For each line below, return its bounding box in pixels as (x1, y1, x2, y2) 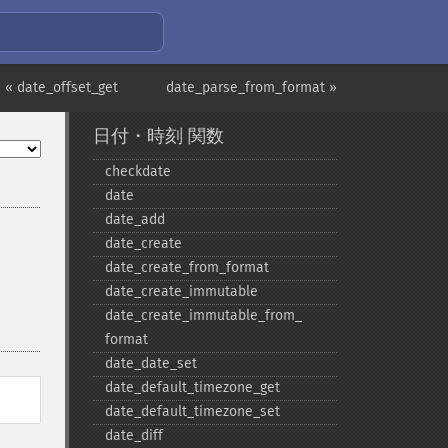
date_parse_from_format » (166, 79, 337, 96)
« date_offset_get (5, 79, 118, 96)
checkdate (104, 163, 171, 180)
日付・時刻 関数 (92, 125, 224, 147)
